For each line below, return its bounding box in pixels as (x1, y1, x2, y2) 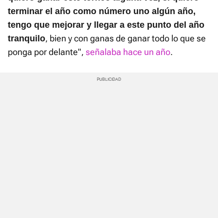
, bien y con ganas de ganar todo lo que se (45, 33, 206, 44)
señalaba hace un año (86, 47, 170, 57)
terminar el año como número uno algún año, (8, 6, 196, 17)
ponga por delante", (8, 47, 86, 57)
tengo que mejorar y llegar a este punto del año (8, 20, 204, 30)
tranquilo (8, 34, 45, 44)
